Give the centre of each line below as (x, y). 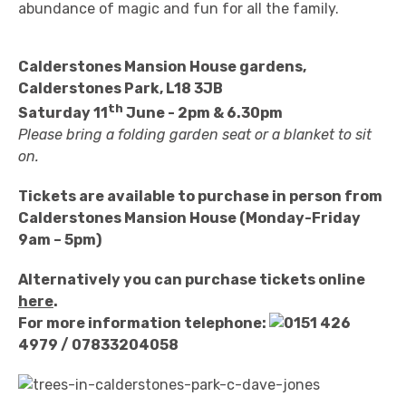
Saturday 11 (63, 113)
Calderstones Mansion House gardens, (162, 67)
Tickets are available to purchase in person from (200, 197)
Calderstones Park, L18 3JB (121, 88)
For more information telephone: (142, 324)
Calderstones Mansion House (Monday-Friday (189, 218)
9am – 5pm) (60, 240)
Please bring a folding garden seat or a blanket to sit (195, 135)
